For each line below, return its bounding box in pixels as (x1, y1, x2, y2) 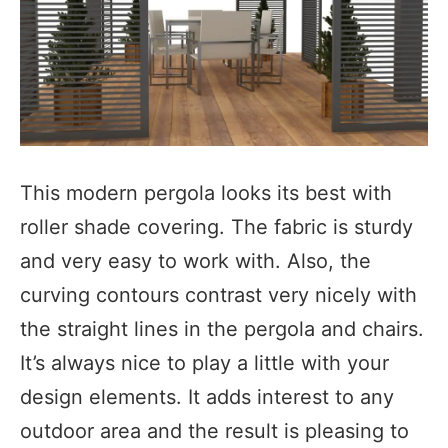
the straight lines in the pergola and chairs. (20, 316, 424, 341)
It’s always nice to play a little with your (20, 350, 389, 375)
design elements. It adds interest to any (20, 384, 394, 409)
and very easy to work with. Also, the (20, 248, 371, 273)
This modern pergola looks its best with (20, 180, 392, 205)
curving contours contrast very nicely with (20, 282, 417, 307)
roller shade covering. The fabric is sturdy (20, 214, 413, 239)
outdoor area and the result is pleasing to (20, 418, 409, 443)
